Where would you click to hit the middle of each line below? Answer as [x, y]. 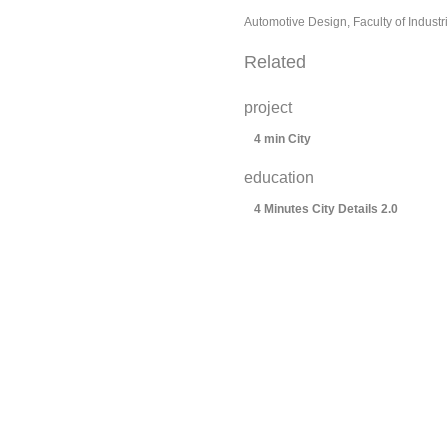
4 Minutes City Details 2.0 [326, 209]
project [268, 107]
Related [275, 62]
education [279, 177]
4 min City [282, 139]
